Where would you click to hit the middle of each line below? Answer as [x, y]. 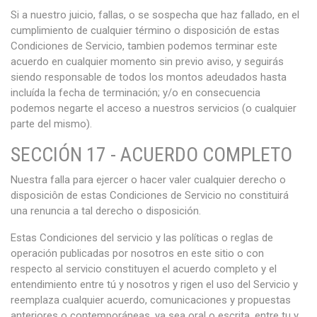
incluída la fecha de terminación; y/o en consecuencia [136, 93]
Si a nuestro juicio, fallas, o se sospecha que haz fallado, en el [155, 15]
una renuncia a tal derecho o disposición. [106, 211]
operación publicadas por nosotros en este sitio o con [137, 253]
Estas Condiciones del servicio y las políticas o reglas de [142, 238]
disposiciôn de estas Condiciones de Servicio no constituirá [150, 195]
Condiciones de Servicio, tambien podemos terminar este [144, 46]
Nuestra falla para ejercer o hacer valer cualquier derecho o [148, 180]
